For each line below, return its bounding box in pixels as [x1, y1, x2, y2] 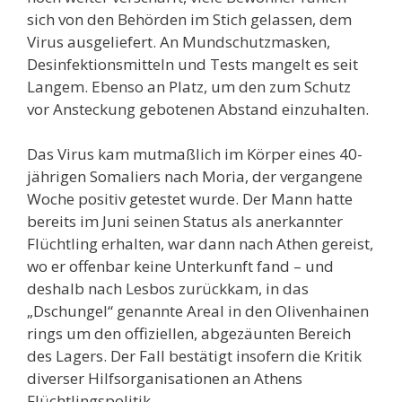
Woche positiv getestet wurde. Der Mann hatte [27, 188, 353, 209]
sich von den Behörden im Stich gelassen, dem [27, 8, 352, 30]
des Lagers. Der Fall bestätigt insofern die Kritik [27, 345, 362, 366]
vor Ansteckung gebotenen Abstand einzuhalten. [27, 98, 369, 119]
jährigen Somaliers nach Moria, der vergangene [27, 166, 363, 187]
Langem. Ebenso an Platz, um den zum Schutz [27, 75, 351, 97]
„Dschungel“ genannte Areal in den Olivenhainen [27, 301, 369, 321]
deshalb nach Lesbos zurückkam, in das [27, 278, 309, 299]
